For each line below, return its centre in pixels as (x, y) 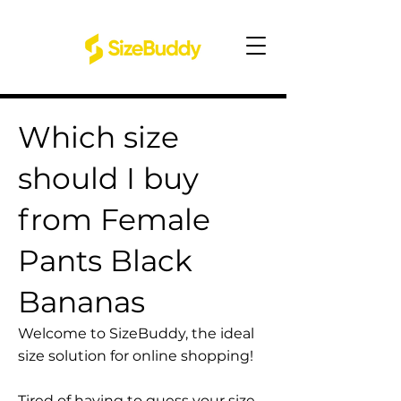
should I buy (108, 178)
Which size (98, 137)
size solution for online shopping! (136, 356)
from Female (114, 219)
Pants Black (105, 260)
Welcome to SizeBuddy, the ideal (136, 333)
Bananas (81, 302)
